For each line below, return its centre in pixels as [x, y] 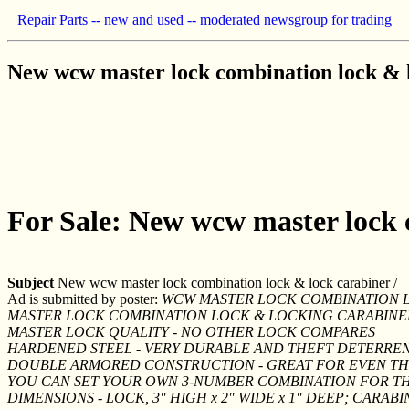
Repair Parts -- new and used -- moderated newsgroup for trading [204, 20]
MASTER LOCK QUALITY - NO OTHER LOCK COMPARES [191, 331]
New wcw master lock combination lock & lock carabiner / [225, 282]
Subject [31, 282]
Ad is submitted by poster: [84, 299]
